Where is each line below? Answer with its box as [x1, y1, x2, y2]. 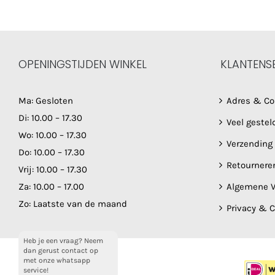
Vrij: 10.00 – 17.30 [18, 164, 87, 176]
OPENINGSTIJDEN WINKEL [18, 56, 147, 72]
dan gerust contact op [23, 246, 98, 255]
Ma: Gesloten [18, 95, 73, 107]
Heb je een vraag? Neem [23, 236, 103, 245]
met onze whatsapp [23, 256, 90, 265]
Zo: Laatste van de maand [18, 198, 127, 210]
